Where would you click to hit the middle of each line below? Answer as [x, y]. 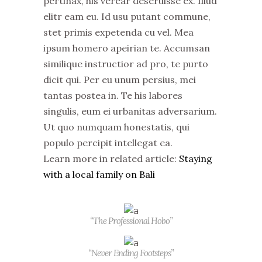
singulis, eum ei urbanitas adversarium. [130, 111]
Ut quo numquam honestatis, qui [116, 127]
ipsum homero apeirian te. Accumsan [127, 48]
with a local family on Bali [99, 174]
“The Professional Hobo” [131, 220]
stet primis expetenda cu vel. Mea [118, 32]
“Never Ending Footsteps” [131, 253]
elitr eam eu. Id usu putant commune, [127, 16]
